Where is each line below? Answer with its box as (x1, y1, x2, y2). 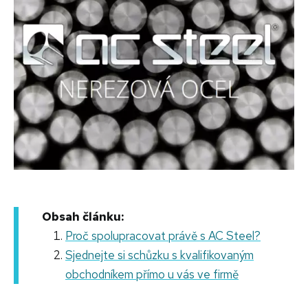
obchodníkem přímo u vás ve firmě (65, 266, 239, 282)
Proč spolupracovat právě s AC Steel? (65, 228, 261, 243)
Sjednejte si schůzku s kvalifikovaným (65, 247, 254, 263)
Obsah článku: (42, 208, 124, 224)
